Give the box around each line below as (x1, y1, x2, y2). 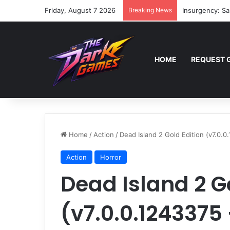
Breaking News (128, 6, 172, 14)
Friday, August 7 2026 (45, 6, 116, 14)
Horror (100, 153, 121, 161)
